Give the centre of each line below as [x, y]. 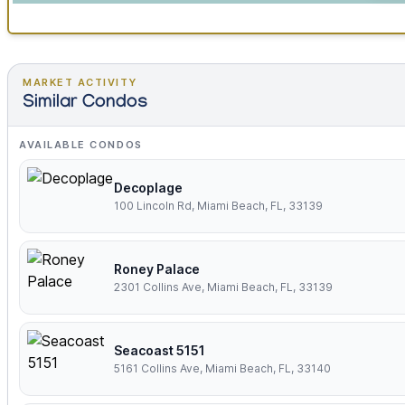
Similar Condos [85, 104]
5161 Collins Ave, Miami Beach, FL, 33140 [222, 369]
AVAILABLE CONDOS [81, 145]
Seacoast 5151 [160, 351]
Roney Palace [157, 269]
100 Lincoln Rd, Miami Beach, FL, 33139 [218, 206]
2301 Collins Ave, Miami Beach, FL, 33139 [223, 287]
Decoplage [148, 188]
